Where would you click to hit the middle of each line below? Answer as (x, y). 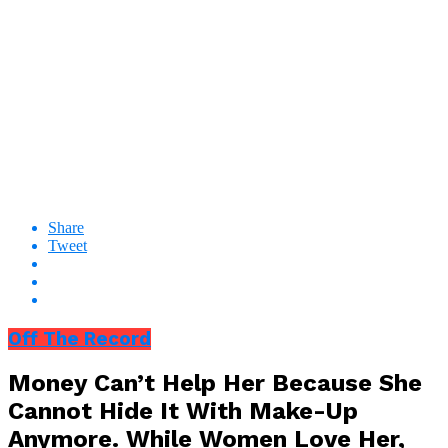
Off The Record (79, 338)
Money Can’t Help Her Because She (215, 383)
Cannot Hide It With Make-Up (183, 411)
